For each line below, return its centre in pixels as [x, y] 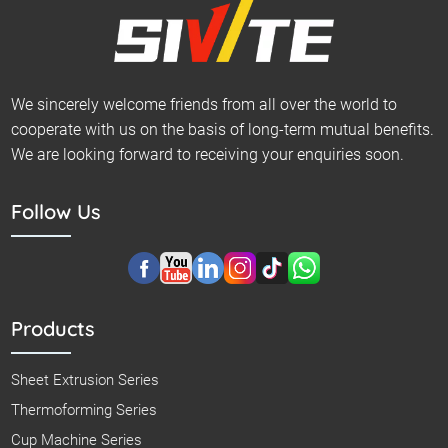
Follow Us [56, 211]
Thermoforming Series [84, 409]
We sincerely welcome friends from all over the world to [204, 104]
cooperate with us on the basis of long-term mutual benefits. [223, 129]
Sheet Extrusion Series [85, 379]
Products [53, 328]
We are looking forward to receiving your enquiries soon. [208, 154]
